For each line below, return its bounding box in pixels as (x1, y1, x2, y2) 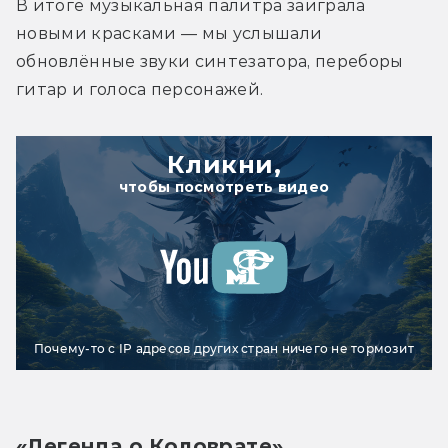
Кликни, (166, 149, 282, 179)
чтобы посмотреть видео (118, 177, 330, 196)
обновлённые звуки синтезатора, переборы (16, 51, 404, 71)
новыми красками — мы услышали (16, 23, 323, 43)
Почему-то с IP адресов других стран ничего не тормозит (34, 340, 414, 356)
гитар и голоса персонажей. (16, 79, 264, 99)
